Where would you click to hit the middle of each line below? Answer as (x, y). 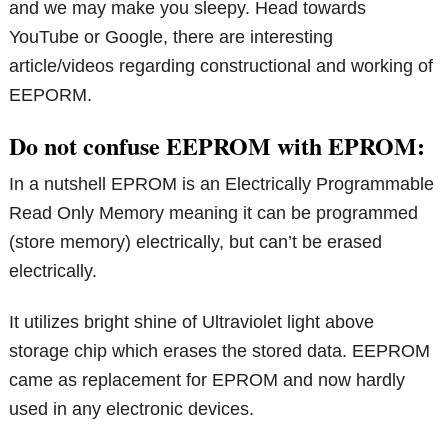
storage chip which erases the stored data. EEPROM (220, 351)
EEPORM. (51, 95)
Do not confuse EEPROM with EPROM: (217, 146)
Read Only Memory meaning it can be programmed (214, 213)
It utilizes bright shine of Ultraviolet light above (192, 322)
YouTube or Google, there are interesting (171, 37)
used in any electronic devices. (132, 409)
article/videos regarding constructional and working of (221, 66)
